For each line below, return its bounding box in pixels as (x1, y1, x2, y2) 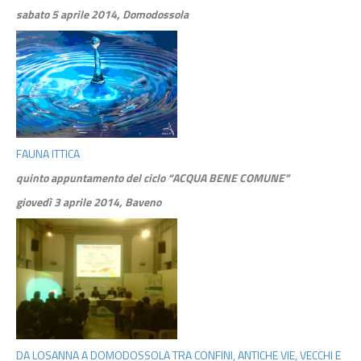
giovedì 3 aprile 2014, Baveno (16, 193, 161, 211)
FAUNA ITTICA (16, 145, 80, 163)
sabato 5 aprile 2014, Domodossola (16, 6, 189, 23)
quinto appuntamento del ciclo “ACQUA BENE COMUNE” (16, 169, 289, 187)
